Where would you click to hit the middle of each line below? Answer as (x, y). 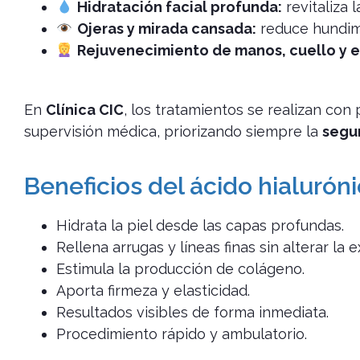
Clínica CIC (85, 110)
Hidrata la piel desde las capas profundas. (200, 226)
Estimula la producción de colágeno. (180, 269)
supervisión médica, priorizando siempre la (173, 132)
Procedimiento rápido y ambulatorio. (182, 334)
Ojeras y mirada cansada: (166, 29)
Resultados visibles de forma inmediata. (192, 313)
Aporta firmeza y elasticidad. (153, 291)
